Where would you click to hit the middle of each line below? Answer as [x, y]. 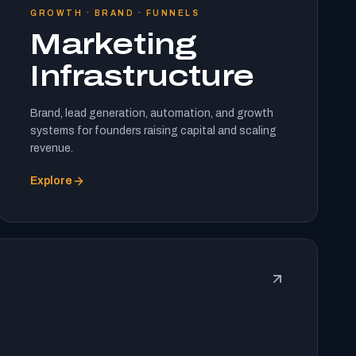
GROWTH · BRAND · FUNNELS [115, 13]
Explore [52, 181]
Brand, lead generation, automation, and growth [152, 113]
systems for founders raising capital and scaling [154, 131]
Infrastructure [142, 76]
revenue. [52, 148]
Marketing [113, 44]
